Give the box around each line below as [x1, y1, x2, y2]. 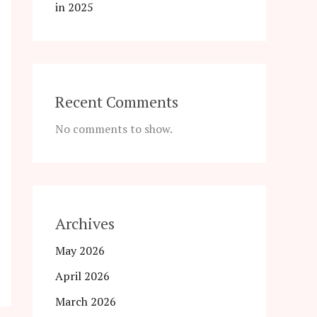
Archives [55, 213, 115, 234]
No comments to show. [55, 121, 173, 137]
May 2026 [55, 243, 105, 259]
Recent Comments [55, 91, 178, 113]
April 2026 [55, 268, 110, 284]
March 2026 [55, 294, 116, 310]
